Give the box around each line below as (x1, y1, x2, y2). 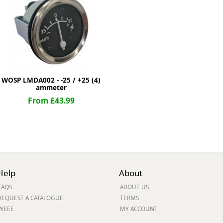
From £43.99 (27, 95, 75, 106)
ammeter (35, 83, 67, 92)
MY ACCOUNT (120, 205, 158, 213)
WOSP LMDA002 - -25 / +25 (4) (1, 76, 101, 85)
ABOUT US (120, 183, 149, 191)
